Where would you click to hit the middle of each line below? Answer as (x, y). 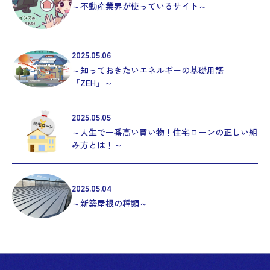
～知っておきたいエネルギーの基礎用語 (147, 70)
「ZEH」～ (92, 82)
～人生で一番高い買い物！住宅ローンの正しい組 (164, 132)
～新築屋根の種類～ (109, 203)
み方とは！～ (97, 145)
